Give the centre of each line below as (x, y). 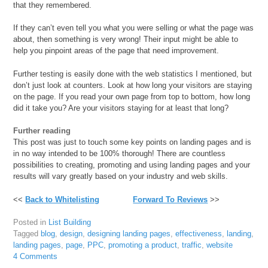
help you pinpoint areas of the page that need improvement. (116, 51)
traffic (192, 245)
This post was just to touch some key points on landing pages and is (133, 142)
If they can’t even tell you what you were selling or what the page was (134, 28)
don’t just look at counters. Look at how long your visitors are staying (133, 85)
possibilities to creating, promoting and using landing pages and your (132, 165)
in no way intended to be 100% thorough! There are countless (120, 154)
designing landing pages (129, 234)
